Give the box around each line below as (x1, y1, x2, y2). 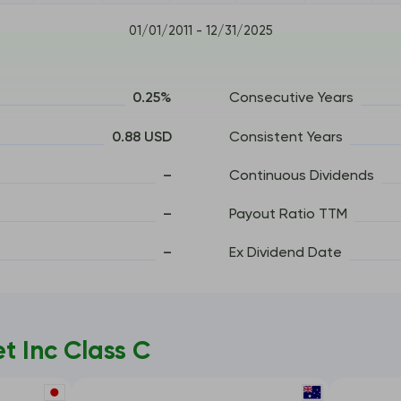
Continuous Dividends (229, 168, 374, 183)
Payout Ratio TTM (229, 207, 347, 222)
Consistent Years (229, 130, 343, 145)
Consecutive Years (229, 91, 354, 107)
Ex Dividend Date (229, 246, 342, 261)
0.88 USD (112, 130, 172, 145)
